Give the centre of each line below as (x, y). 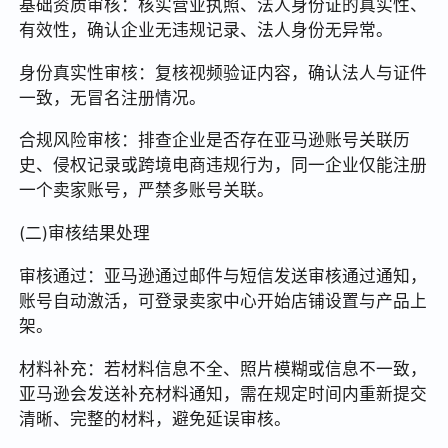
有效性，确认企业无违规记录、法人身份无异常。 (206, 29)
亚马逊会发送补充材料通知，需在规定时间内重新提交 (223, 394)
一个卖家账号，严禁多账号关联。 (147, 190)
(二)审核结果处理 (85, 233)
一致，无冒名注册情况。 (113, 97)
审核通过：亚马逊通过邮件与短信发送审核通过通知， (223, 276)
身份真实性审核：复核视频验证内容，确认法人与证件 (223, 72)
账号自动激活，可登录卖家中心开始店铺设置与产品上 (223, 301)
